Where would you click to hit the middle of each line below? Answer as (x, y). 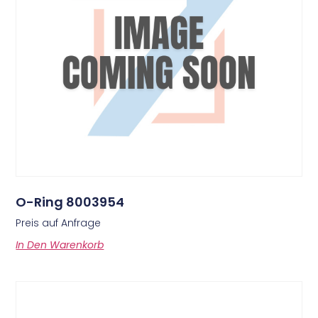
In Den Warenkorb (60, 245)
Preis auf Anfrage (59, 223)
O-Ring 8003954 (70, 202)
